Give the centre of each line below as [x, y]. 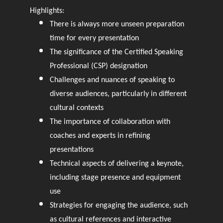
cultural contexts [76, 108]
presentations [71, 150]
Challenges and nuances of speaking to [112, 80]
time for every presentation [94, 38]
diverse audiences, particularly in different [118, 94]
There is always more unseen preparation [117, 24]
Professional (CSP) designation [98, 66]
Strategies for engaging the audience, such [118, 205]
